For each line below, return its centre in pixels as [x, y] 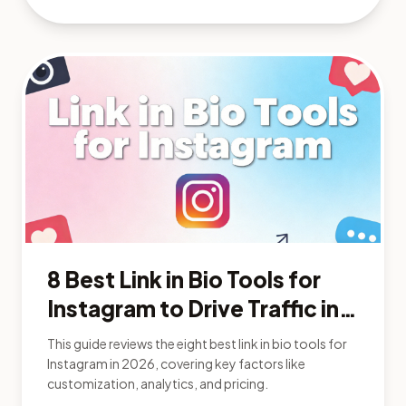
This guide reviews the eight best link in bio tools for [197, 343]
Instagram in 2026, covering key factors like [176, 363]
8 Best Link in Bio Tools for [184, 279]
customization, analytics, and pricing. [158, 383]
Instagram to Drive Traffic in [193, 308]
